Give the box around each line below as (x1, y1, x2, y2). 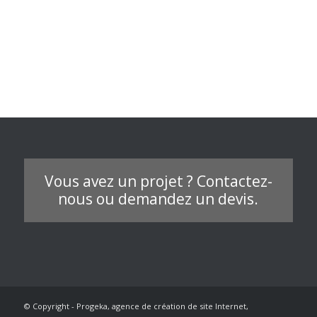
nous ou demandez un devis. (58, 188, 259, 209)
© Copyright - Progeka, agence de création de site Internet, (23, 300, 248, 311)
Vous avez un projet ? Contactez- (44, 171, 272, 191)
